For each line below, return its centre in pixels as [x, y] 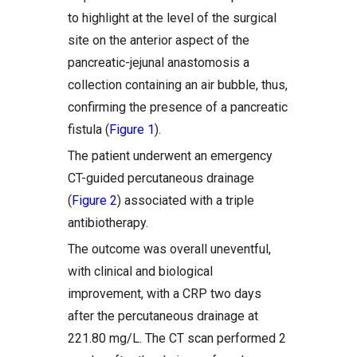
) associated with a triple [186, 200]
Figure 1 [132, 129]
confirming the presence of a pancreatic [178, 107]
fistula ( [88, 129]
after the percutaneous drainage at [163, 316]
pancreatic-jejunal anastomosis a [159, 63]
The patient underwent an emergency [170, 156]
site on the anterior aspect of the [159, 40]
